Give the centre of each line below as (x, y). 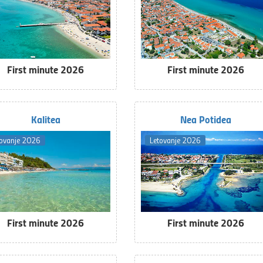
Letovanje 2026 (175, 140)
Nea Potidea (205, 119)
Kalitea (45, 119)
